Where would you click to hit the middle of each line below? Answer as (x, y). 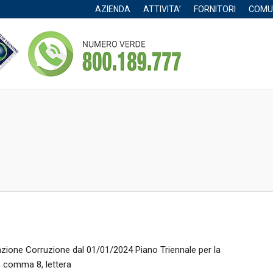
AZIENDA (113, 9)
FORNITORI (215, 9)
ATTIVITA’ (162, 9)
